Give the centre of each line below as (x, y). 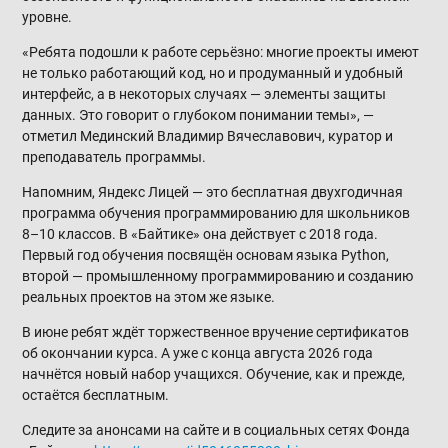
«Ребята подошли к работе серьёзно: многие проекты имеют (221, 51)
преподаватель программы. (114, 156)
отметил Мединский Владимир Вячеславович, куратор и (208, 135)
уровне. (47, 16)
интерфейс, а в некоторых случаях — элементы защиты (204, 93)
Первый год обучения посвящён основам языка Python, (206, 254)
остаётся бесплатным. (96, 394)
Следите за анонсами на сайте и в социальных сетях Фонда (216, 429)
